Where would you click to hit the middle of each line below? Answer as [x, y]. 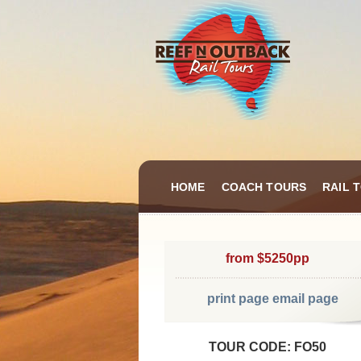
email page [305, 299]
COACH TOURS [264, 187]
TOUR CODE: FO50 [268, 347]
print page [238, 299]
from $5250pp [268, 258]
